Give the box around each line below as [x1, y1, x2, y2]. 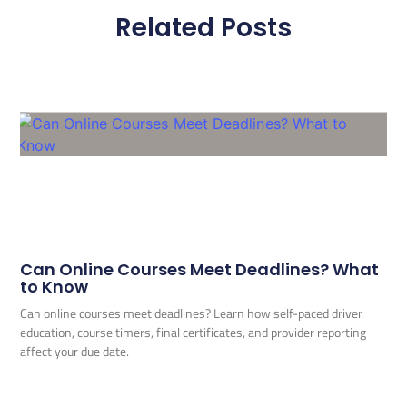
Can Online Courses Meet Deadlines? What [20, 258, 380, 282]
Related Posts [115, 9, 292, 45]
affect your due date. [20, 342, 130, 362]
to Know [20, 275, 89, 299]
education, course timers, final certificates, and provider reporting [20, 323, 367, 342]
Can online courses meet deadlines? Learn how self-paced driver [20, 303, 363, 323]
